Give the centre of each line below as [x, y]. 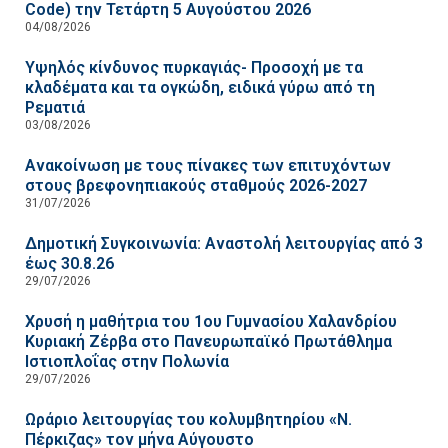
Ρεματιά [55, 108]
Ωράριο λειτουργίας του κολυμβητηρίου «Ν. [188, 420]
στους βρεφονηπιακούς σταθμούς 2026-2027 [196, 186]
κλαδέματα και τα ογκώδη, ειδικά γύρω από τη [200, 88]
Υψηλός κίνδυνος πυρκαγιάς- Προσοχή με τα [194, 68]
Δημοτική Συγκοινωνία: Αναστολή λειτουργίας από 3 [224, 244]
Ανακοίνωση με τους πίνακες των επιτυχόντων [208, 166]
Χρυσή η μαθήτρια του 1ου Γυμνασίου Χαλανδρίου [211, 322]
